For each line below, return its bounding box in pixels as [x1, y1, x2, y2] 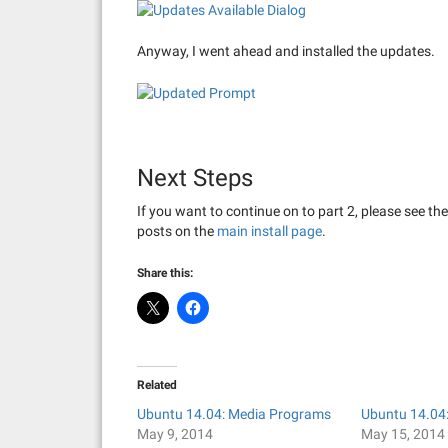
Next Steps [137, 164, 253, 193]
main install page [217, 223, 322, 240]
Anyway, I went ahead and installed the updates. [137, 42, 435, 59]
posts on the [137, 223, 217, 240]
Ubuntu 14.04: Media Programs [137, 406, 331, 423]
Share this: [137, 266, 193, 281]
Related [137, 378, 177, 393]
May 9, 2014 [137, 426, 213, 443]
